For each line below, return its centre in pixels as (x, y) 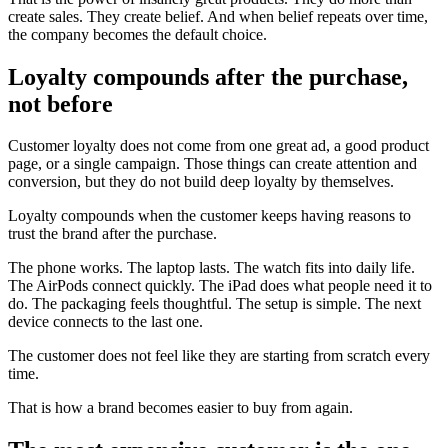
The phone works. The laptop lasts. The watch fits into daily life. (211, 268)
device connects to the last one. (105, 322)
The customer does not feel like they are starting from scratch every (219, 356)
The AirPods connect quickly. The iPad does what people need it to (220, 286)
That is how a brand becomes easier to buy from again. (180, 408)
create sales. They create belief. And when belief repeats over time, (218, 16)
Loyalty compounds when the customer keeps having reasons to (209, 216)
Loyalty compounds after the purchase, (208, 76)
